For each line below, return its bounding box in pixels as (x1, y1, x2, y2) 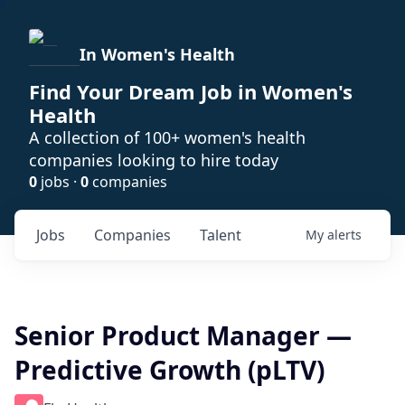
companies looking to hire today (29, 149, 278, 171)
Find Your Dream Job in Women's (29, 78, 353, 105)
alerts (327, 226, 362, 243)
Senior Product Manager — (14, 318, 352, 353)
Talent (200, 225, 241, 245)
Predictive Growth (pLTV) (14, 353, 325, 387)
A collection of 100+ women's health (29, 127, 306, 148)
